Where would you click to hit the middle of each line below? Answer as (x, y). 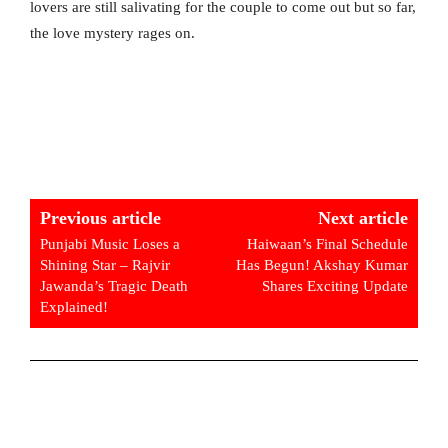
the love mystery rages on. (112, 33)
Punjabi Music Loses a (110, 244)
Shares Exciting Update (334, 286)
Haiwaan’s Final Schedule (327, 244)
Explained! (74, 307)
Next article (362, 218)
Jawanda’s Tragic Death (114, 286)
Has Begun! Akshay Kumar (321, 265)
